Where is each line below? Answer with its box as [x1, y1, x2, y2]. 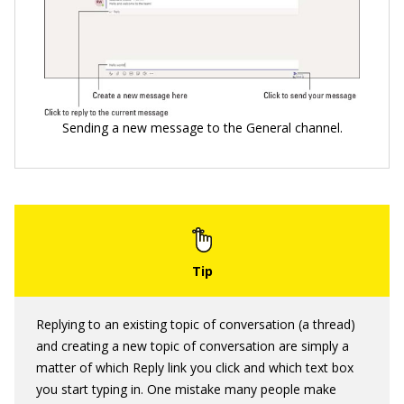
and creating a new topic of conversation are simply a [36, 336, 349, 354]
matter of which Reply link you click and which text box [36, 358, 353, 376]
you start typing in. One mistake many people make [36, 380, 336, 398]
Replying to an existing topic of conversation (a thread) [36, 315, 355, 333]
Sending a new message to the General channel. [61, 118, 343, 136]
